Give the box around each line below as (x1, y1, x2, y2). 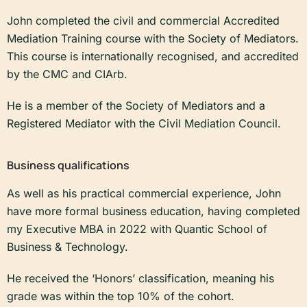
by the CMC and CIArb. (7, 66, 127, 81)
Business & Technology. (7, 239, 128, 254)
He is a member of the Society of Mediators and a (7, 98, 265, 112)
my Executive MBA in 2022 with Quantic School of (7, 221, 267, 236)
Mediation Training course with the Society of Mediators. (7, 31, 299, 45)
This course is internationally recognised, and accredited (7, 49, 299, 63)
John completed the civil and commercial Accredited (7, 13, 280, 27)
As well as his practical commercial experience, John (7, 186, 281, 200)
